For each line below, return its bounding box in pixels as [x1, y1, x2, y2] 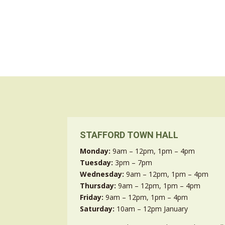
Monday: [80, 146, 111, 156]
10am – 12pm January [117, 204, 188, 214]
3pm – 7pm [115, 158, 153, 168]
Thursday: [80, 181, 119, 191]
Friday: [80, 192, 104, 202]
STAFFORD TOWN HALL [80, 130, 179, 141]
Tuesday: [80, 158, 116, 168]
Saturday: [80, 204, 117, 214]
